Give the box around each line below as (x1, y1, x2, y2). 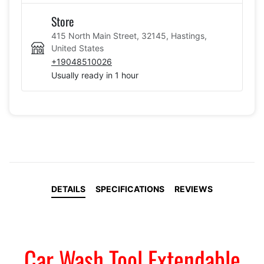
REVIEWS (174, 183, 213, 194)
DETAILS (51, 183, 85, 194)
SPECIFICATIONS (95, 183, 164, 194)
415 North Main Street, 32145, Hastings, (51, 30, 207, 41)
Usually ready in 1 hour (51, 70, 138, 80)
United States (51, 42, 104, 53)
